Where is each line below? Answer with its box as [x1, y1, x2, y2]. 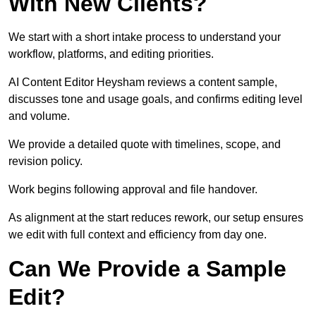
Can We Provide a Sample [8, 256, 286, 282]
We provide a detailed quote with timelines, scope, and [8, 138, 281, 151]
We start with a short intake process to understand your [8, 31, 281, 44]
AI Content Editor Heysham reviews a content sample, [8, 76, 277, 89]
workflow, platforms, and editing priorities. [8, 48, 214, 61]
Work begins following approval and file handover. [8, 183, 257, 196]
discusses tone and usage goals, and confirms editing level [8, 93, 303, 106]
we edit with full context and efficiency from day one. [8, 229, 267, 241]
